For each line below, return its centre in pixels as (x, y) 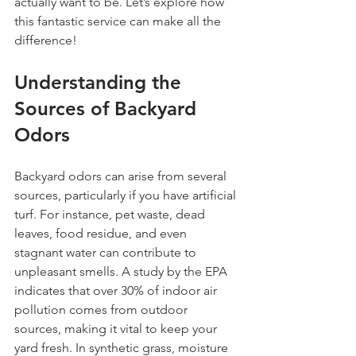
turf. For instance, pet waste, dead (111, 214)
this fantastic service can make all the (119, 21)
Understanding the (101, 82)
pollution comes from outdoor (103, 310)
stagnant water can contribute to (107, 252)
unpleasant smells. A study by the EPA (122, 271)
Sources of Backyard (108, 108)
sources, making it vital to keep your (117, 329)
